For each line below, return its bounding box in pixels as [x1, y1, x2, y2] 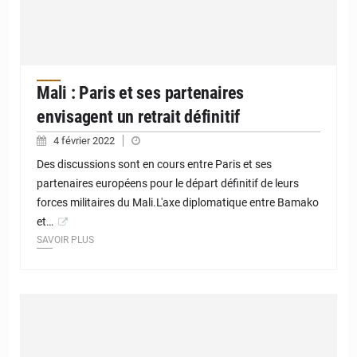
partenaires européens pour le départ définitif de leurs [37, 176, 299, 190]
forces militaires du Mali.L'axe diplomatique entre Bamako [37, 195, 319, 209]
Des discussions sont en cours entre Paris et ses [37, 157, 272, 171]
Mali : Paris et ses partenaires [37, 82, 245, 103]
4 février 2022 [53, 134, 117, 147]
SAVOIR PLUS [37, 233, 94, 245]
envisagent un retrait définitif [37, 106, 241, 127]
